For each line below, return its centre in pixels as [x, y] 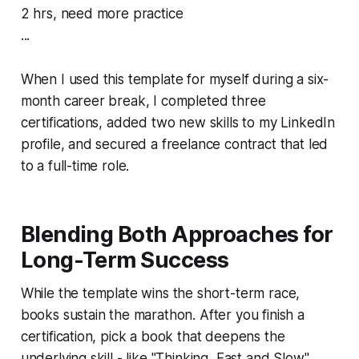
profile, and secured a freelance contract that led [174, 144]
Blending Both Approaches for [177, 234]
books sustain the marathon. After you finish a [162, 315]
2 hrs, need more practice [102, 13]
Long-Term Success [125, 260]
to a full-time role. [75, 165]
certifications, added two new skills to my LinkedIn [178, 122]
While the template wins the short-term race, [160, 293]
